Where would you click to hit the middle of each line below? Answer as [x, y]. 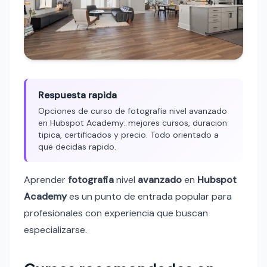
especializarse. [55, 230]
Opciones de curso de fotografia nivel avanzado [133, 111]
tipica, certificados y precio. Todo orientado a [128, 135]
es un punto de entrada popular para [149, 197]
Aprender [46, 180]
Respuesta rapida [77, 95]
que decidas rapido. [77, 147]
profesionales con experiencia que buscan [116, 213]
